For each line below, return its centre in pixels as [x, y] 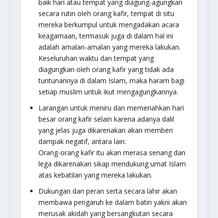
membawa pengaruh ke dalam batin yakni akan [112, 202]
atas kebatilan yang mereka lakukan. [95, 175]
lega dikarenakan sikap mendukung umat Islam [112, 163]
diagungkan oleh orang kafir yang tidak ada [106, 70]
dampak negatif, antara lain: [82, 141]
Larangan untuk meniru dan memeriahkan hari [111, 108]
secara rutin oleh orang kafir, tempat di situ [106, 14]
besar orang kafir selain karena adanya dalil [106, 119]
